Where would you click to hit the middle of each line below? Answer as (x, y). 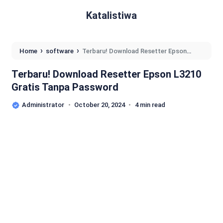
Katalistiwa (111, 15)
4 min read (150, 105)
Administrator (43, 105)
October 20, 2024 (100, 105)
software (60, 51)
